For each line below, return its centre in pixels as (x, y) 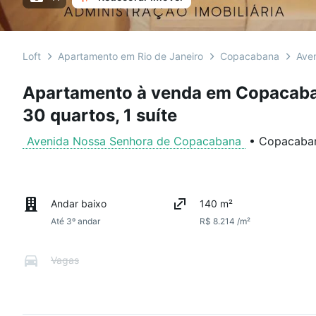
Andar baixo (79, 203)
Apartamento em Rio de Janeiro (130, 56)
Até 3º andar (75, 221)
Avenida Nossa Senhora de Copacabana (134, 141)
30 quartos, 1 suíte (100, 115)
